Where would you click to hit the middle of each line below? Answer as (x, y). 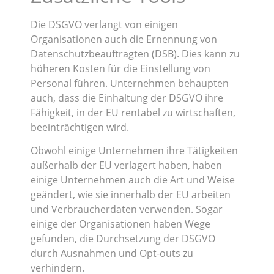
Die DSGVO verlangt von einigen (104, 24)
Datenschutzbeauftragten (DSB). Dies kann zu (135, 54)
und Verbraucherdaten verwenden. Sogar (127, 209)
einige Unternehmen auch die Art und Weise (133, 180)
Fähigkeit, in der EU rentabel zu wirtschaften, (133, 112)
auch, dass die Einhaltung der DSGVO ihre (127, 98)
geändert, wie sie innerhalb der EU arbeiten (131, 194)
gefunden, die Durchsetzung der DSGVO (123, 238)
